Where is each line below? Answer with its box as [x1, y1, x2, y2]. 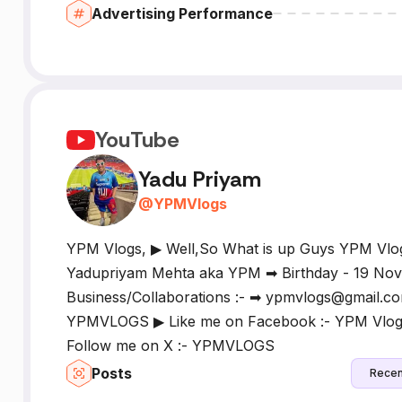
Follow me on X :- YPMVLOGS [66, 336, 275, 354]
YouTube [94, 126, 179, 154]
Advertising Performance [91, 4, 273, 22]
